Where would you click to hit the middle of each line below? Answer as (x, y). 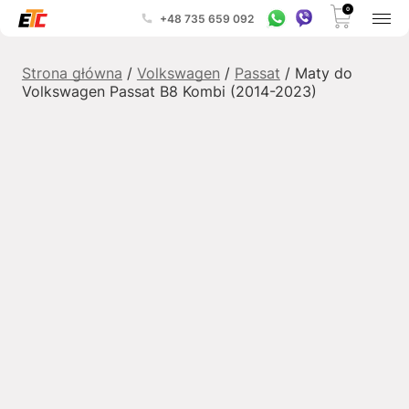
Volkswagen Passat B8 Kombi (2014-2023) (169, 91)
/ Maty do (316, 73)
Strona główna (72, 73)
